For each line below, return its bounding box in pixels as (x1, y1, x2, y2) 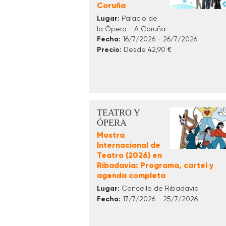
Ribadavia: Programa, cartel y (97, 160, 213, 170)
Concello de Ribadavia (120, 184, 199, 192)
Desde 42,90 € (122, 45, 172, 53)
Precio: (97, 45, 122, 54)
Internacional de (97, 140, 160, 150)
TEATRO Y (97, 107, 140, 118)
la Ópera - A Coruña (97, 24, 165, 33)
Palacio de (120, 14, 157, 22)
